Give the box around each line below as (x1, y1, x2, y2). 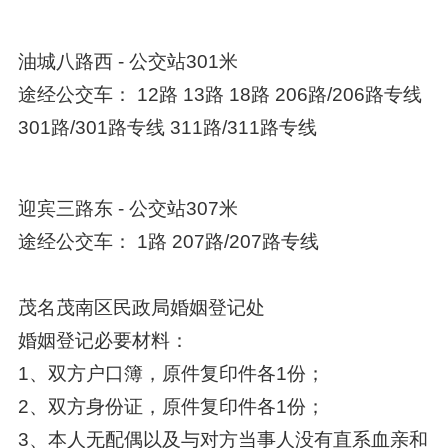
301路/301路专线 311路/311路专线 (17, 116, 317, 138)
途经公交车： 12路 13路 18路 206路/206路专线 (17, 83, 422, 105)
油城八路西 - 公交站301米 (17, 50, 238, 72)
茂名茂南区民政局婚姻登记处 (17, 296, 265, 318)
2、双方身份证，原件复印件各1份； (17, 395, 325, 417)
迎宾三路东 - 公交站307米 (17, 197, 238, 219)
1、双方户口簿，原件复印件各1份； (17, 362, 325, 384)
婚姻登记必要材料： (17, 329, 189, 351)
